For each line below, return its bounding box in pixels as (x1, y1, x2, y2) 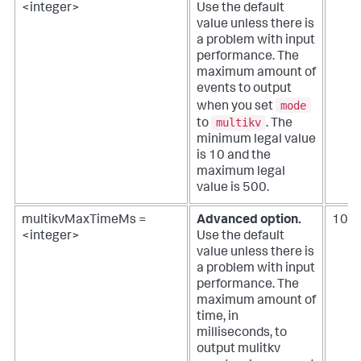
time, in (197, 311, 239, 325)
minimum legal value (197, 134, 316, 147)
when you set (197, 100, 276, 114)
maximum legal (197, 166, 285, 180)
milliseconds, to (197, 327, 287, 341)
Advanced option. (197, 214, 301, 228)
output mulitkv (197, 343, 280, 357)
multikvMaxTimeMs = (22, 214, 147, 228)
